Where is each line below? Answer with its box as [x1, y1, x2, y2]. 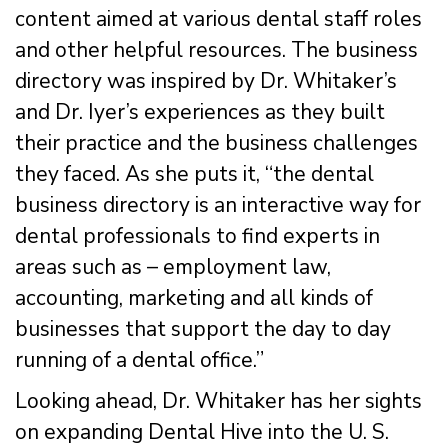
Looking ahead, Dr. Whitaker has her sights [15, 386, 422, 415]
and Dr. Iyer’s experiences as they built [15, 97, 385, 126]
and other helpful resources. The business [15, 35, 418, 64]
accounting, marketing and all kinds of [15, 283, 373, 312]
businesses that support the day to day [15, 314, 391, 343]
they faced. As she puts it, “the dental [15, 159, 374, 188]
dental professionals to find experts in [15, 221, 380, 250]
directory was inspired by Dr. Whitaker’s [15, 66, 397, 95]
